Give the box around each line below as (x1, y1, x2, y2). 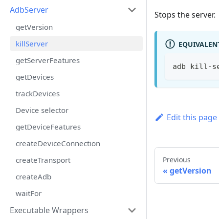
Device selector (16, 105, 68, 115)
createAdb (16, 172, 51, 181)
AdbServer (10, 4, 48, 15)
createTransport (16, 155, 70, 165)
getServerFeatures (16, 55, 80, 65)
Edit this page (166, 112, 217, 123)
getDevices (16, 72, 54, 82)
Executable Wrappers (10, 205, 88, 216)
